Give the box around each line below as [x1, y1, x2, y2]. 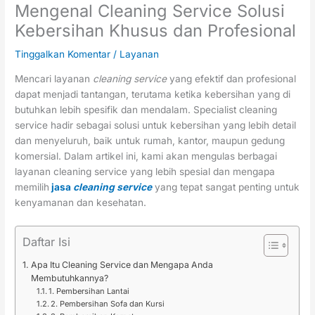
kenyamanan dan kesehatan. [15, 197, 147, 209]
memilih [15, 181, 50, 193]
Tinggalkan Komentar [15, 49, 111, 60]
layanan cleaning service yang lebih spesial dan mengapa [15, 166, 276, 178]
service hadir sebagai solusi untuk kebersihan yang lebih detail [15, 120, 297, 131]
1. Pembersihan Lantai [48, 285, 129, 296]
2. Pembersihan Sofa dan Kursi [50, 298, 165, 309]
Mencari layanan [15, 73, 94, 85]
